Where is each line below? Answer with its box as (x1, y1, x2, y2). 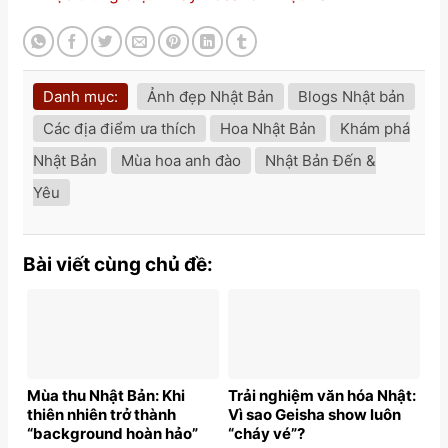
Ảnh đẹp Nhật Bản (147, 86, 274, 106)
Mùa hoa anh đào (121, 150, 241, 170)
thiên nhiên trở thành (27, 405, 176, 425)
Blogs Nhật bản (298, 86, 405, 106)
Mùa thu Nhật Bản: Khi (27, 386, 185, 406)
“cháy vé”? (228, 424, 305, 444)
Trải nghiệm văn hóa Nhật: (228, 386, 416, 406)
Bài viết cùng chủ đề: (23, 252, 213, 276)
